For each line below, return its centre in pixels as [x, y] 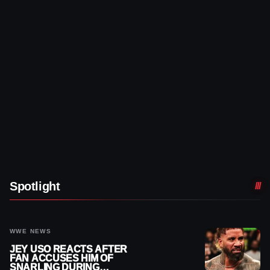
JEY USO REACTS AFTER [68, 249]
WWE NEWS [31, 231]
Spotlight [35, 186]
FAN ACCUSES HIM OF [61, 258]
